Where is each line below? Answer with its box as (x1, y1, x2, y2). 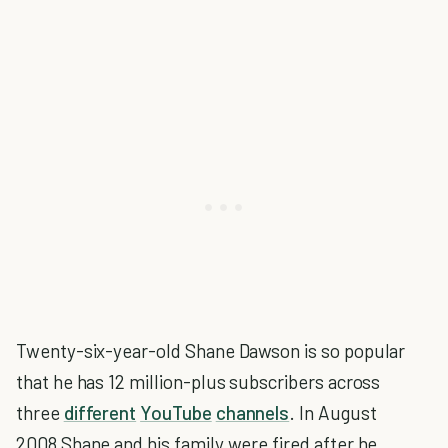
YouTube (140, 401, 212, 424)
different (63, 401, 137, 424)
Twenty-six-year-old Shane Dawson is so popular (16, 339, 406, 362)
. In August (289, 401, 377, 424)
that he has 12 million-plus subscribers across (16, 370, 381, 393)
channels (215, 401, 290, 424)
